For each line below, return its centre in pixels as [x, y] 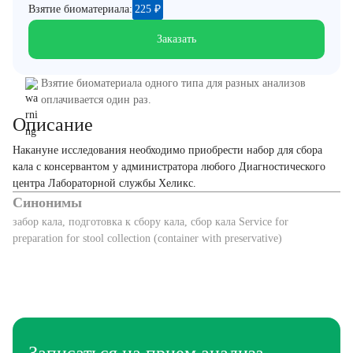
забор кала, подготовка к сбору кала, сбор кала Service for [150, 222]
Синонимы [47, 203]
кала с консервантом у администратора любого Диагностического [169, 167]
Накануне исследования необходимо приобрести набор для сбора [167, 150]
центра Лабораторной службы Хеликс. [104, 183]
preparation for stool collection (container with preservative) [147, 238]
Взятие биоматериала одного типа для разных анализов [173, 83]
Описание [53, 124]
